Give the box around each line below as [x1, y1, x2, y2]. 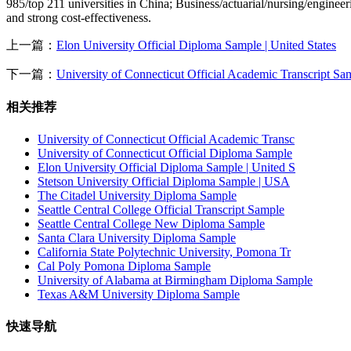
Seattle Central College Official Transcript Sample [38, 203, 284, 217]
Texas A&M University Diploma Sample [38, 288, 240, 302]
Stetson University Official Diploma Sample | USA [38, 175, 290, 189]
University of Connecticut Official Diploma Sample [38, 147, 292, 161]
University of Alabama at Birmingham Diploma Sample [38, 273, 313, 288]
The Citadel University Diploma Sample [38, 189, 237, 203]
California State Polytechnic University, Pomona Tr [38, 245, 291, 259]
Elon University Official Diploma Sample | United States [56, 38, 336, 52]
